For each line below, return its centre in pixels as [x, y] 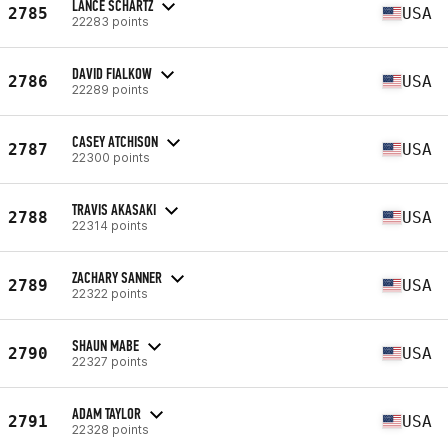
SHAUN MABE [105, 345]
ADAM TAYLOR [106, 413]
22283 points [110, 21]
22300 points [111, 157]
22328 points [110, 429]
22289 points [110, 89]
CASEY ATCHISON [115, 141]
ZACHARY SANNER [117, 277]
